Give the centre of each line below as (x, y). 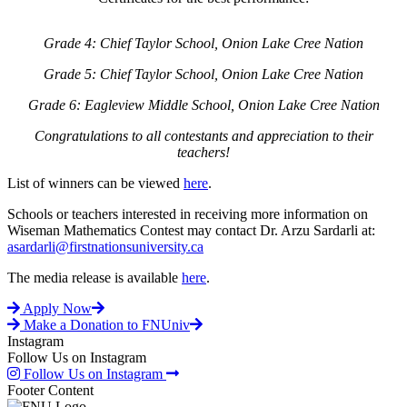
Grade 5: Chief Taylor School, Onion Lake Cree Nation (203, 74)
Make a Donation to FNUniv (107, 324)
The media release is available (94, 277)
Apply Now (57, 308)
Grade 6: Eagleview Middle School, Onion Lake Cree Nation (203, 104)
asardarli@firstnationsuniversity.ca (105, 246)
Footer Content (50, 390)
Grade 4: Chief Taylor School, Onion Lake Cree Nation (203, 43)
